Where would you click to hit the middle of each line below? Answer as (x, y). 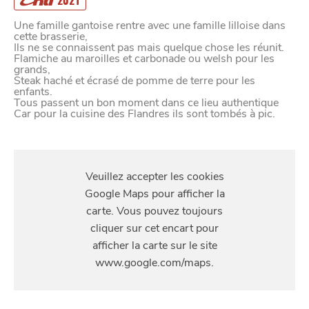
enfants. (33, 92)
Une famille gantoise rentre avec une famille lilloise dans (150, 26)
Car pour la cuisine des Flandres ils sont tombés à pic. (144, 114)
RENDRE (154, 178)
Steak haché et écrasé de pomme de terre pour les (134, 81)
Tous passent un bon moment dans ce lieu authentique (146, 103)
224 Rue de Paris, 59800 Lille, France (107, 241)
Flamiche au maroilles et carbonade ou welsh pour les (144, 59)
